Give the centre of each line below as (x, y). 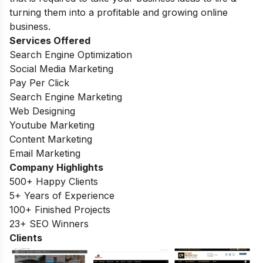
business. (30, 26)
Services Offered (50, 40)
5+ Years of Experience (63, 195)
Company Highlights (56, 167)
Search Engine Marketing (66, 97)
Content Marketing (51, 139)
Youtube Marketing (52, 125)
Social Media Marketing (61, 68)
